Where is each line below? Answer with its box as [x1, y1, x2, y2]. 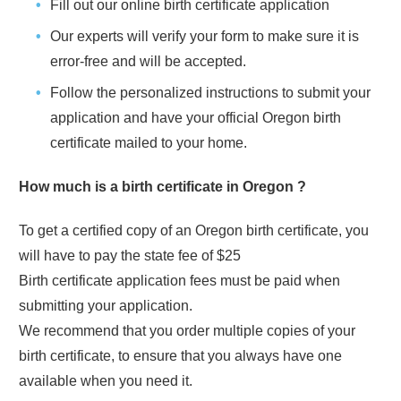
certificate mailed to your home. [50, 134, 247, 150]
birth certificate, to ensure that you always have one [19, 347, 342, 363]
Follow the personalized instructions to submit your [50, 84, 371, 100]
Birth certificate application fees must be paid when [19, 272, 340, 288]
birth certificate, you [246, 222, 369, 238]
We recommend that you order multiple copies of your [19, 322, 355, 338]
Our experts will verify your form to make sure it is [50, 28, 359, 44]
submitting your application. [19, 297, 192, 313]
